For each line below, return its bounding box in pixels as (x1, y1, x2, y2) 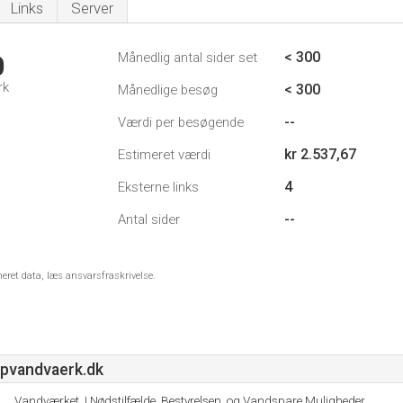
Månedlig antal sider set (118, 49, 257, 66)
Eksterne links (118, 179, 199, 195)
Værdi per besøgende (118, 114, 244, 130)
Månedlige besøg (118, 82, 218, 98)
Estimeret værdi (118, 147, 210, 163)
